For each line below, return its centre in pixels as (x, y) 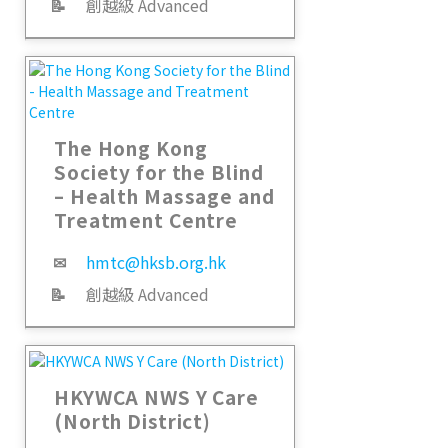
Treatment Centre (146, 220)
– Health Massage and (164, 196)
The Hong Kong (131, 148)
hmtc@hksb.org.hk (156, 262)
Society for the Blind (159, 172)
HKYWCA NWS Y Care (156, 397)
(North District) (132, 421)
